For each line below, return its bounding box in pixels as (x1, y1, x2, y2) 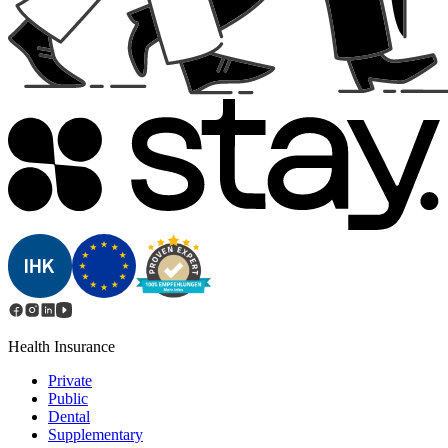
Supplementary (48, 426, 143, 444)
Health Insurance (8, 338, 115, 356)
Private (48, 372, 92, 390)
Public (48, 390, 88, 408)
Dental (48, 408, 90, 426)
